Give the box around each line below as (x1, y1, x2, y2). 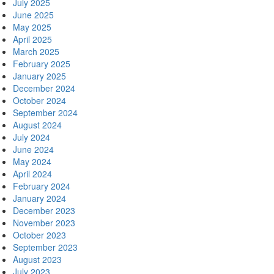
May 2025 (13, 21, 51, 33)
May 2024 (13, 155, 51, 168)
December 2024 (13, 82, 75, 94)
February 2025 (13, 57, 70, 70)
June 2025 (13, 9, 54, 21)
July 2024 (13, 131, 50, 143)
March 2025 (13, 45, 59, 57)
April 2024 (13, 168, 52, 180)
